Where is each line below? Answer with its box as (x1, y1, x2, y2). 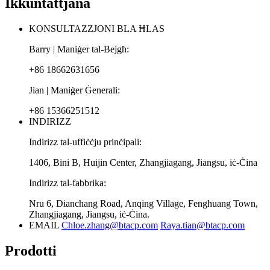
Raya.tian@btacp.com (160, 220, 245, 230)
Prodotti (5, 242, 57, 259)
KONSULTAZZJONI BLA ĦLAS (29, 24, 165, 34)
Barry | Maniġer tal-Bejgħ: (29, 44, 129, 54)
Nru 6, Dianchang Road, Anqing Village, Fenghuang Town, (29, 198, 258, 209)
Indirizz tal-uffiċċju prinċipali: (29, 137, 142, 147)
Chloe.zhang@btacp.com (61, 220, 158, 230)
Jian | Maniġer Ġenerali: (29, 85, 120, 95)
